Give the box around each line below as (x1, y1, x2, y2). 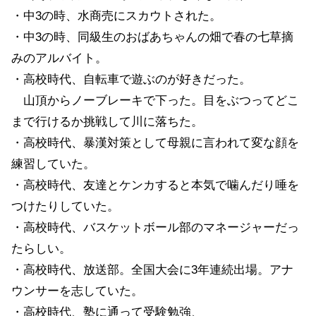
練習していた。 (11, 157, 95, 171)
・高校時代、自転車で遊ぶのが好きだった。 (11, 73, 251, 87)
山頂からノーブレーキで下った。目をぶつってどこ (11, 94, 299, 108)
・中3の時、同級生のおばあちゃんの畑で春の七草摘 (11, 30, 293, 44)
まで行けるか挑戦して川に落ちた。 (11, 115, 203, 129)
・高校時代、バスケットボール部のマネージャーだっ (11, 221, 299, 235)
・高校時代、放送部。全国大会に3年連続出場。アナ (11, 263, 293, 277)
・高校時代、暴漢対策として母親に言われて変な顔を (11, 136, 299, 150)
